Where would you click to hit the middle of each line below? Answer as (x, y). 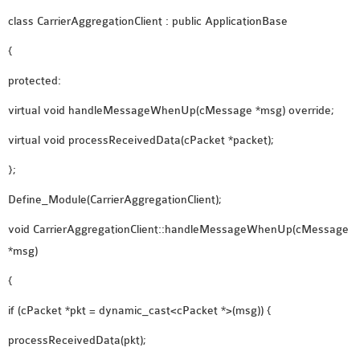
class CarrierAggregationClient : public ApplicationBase (148, 21)
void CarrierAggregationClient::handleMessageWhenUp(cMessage (178, 229)
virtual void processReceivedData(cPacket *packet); (141, 140)
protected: (35, 81)
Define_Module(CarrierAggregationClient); (115, 200)
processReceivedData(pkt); (77, 340)
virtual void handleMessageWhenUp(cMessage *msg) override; (171, 110)
